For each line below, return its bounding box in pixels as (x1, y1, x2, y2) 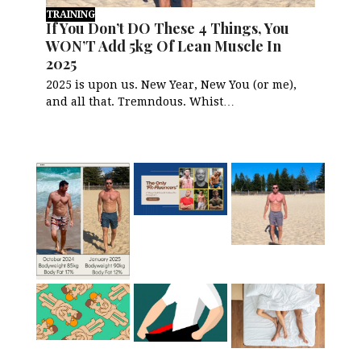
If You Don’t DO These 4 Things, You (46, 18, 290, 38)
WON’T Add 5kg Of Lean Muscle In (46, 35, 282, 56)
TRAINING (46, 8, 96, 20)
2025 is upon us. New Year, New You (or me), (46, 77, 297, 91)
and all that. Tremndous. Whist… (46, 94, 235, 108)
